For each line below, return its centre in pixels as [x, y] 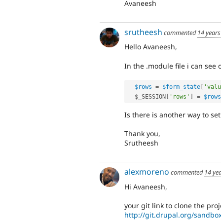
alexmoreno [147, 171]
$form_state [181, 87]
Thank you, [142, 134]
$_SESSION [150, 96]
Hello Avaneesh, [151, 47]
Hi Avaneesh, [146, 186]
